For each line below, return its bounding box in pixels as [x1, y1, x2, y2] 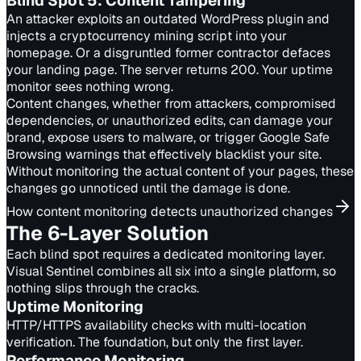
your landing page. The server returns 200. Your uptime [6, 61, 333, 78]
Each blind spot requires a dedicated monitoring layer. [6, 246, 325, 263]
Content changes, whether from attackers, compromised [6, 95, 336, 112]
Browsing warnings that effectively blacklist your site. [6, 146, 322, 163]
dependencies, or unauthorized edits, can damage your [6, 112, 333, 129]
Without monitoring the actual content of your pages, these [6, 163, 354, 180]
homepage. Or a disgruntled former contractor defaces [6, 44, 330, 61]
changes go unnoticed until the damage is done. [6, 180, 290, 197]
